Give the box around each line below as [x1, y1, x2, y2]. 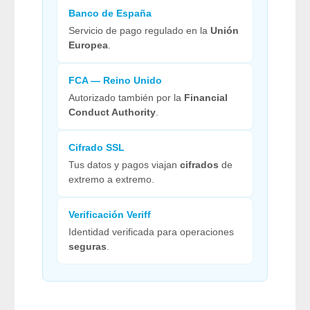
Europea [69, 39, 108, 51]
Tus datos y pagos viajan [69, 159, 180, 171]
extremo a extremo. [69, 174, 154, 185]
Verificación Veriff [69, 209, 151, 221]
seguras [69, 241, 107, 253]
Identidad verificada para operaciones [69, 226, 234, 238]
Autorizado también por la [69, 92, 184, 104]
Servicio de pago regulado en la [69, 25, 210, 37]
